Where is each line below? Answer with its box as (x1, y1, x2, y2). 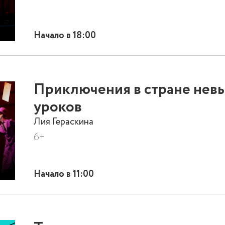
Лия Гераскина (34, 115, 94, 129)
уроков (34, 96, 82, 119)
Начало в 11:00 (34, 167, 94, 181)
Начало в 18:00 (34, 28, 96, 42)
